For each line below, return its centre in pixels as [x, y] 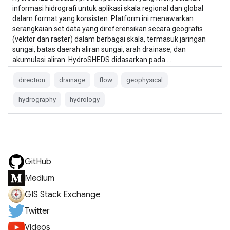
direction [32, 80]
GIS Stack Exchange [62, 195]
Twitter [37, 211]
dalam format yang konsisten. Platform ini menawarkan [103, 18]
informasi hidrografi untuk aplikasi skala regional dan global [108, 8]
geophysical [145, 80]
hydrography [37, 99]
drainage [72, 80]
